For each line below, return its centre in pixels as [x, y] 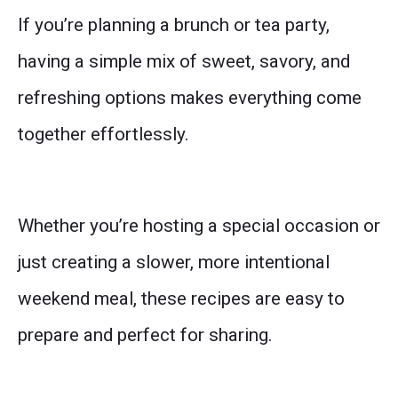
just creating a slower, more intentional [174, 263]
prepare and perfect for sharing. [145, 335]
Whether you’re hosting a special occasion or [199, 226]
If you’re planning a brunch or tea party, [174, 25]
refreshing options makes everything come [190, 98]
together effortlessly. [103, 135]
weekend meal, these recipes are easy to [181, 299]
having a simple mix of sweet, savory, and [184, 62]
